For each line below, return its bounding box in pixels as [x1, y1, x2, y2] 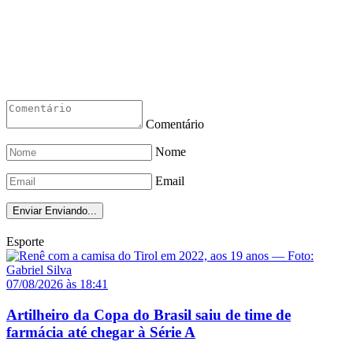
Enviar [13, 205, 42, 217]
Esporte [6, 235, 44, 249]
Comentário [146, 117, 204, 132]
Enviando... [45, 205, 97, 217]
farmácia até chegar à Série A [6, 323, 195, 340]
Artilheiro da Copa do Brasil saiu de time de [6, 306, 291, 323]
